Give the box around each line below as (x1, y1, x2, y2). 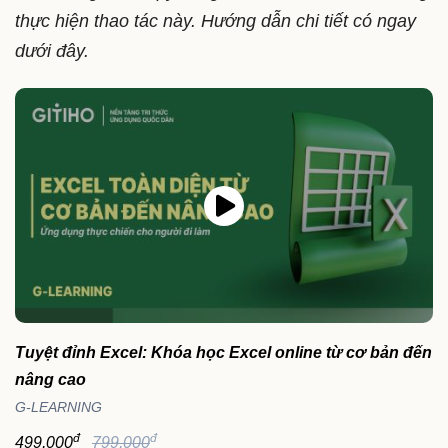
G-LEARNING (15, 399, 102, 416)
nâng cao (15, 371, 86, 389)
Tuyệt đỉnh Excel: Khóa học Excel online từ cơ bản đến (15, 344, 432, 362)
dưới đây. (15, 41, 89, 62)
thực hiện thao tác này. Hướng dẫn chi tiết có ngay (15, 11, 416, 32)
